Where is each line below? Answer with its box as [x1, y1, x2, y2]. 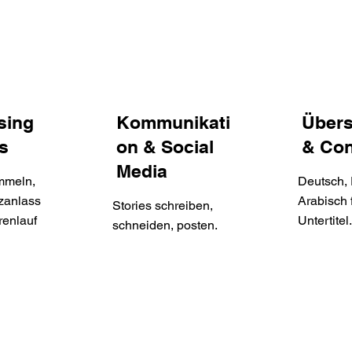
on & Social [116, 136, 214, 158]
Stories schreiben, [112, 198, 213, 214]
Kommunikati [116, 112, 231, 134]
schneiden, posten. [112, 218, 218, 233]
